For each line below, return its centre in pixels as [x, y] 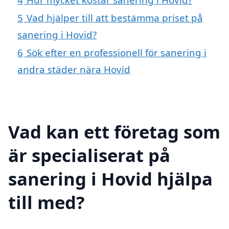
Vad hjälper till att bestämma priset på [115, 17]
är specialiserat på [89, 155]
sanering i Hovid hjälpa [110, 178]
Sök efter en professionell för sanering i [117, 52]
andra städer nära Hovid [74, 69]
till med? [47, 202]
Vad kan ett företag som [114, 131]
